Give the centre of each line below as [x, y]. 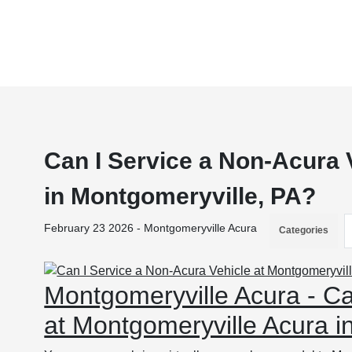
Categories [304, 230]
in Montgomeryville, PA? [180, 196]
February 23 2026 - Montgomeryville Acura [151, 228]
